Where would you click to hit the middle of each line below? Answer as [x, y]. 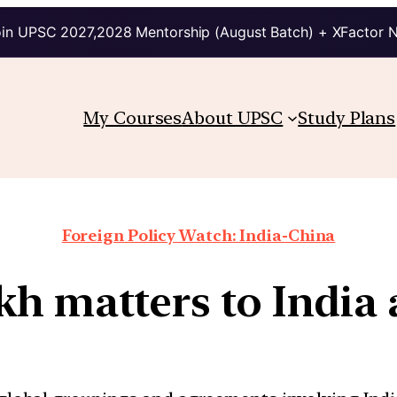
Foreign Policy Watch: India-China [198, 235]
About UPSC [233, 117]
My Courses [133, 117]
